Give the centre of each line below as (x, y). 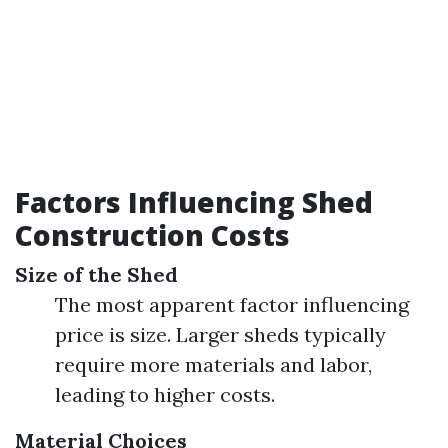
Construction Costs (152, 235)
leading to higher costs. (165, 394)
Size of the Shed (96, 274)
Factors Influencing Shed (194, 202)
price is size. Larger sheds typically (220, 334)
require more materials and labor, (213, 364)
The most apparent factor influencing (232, 304)
